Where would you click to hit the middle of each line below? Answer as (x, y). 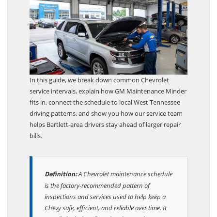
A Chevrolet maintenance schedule (125, 179)
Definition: (61, 180)
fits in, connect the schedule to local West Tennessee (105, 107)
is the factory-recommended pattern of (97, 191)
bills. (36, 141)
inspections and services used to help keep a (105, 202)
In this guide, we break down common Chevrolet (99, 85)
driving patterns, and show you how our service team (106, 118)
